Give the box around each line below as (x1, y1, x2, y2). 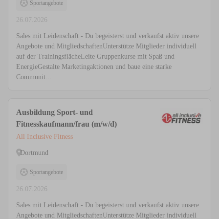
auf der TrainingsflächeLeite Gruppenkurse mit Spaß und (16, 53, 175, 61)
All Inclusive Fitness (16, 133, 73, 141)
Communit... (16, 73, 51, 81)
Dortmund (20, 149, 48, 156)
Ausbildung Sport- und (16, 108, 93, 117)
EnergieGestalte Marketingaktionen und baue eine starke (16, 63, 172, 71)
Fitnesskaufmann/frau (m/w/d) (16, 120, 117, 129)
